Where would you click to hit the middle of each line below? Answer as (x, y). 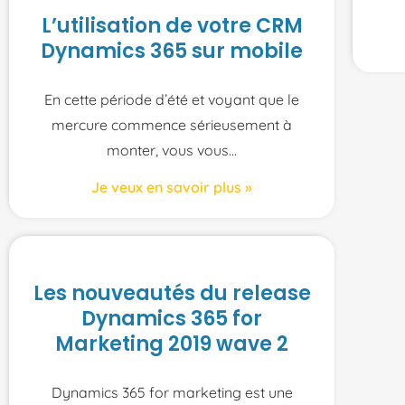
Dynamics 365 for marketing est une (172, 392)
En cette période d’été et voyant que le (172, 99)
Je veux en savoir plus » (172, 187)
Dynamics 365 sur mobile (172, 51)
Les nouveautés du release (172, 293)
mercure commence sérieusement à (172, 124)
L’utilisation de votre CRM (172, 25)
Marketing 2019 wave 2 (172, 344)
